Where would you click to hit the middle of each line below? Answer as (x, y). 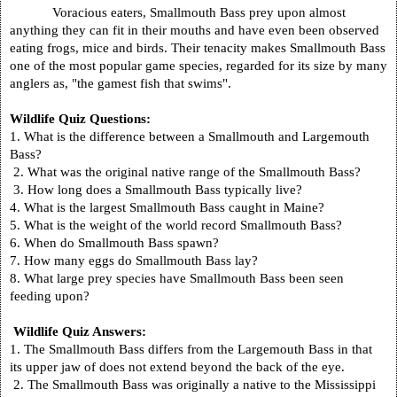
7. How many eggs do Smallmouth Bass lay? (134, 260)
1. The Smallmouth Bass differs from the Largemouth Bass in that (191, 348)
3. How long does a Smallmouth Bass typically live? (156, 189)
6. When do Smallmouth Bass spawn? (114, 242)
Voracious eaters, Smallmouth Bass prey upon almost (199, 12)
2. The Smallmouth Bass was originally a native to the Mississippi (193, 384)
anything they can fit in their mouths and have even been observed (195, 29)
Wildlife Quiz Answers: (80, 331)
